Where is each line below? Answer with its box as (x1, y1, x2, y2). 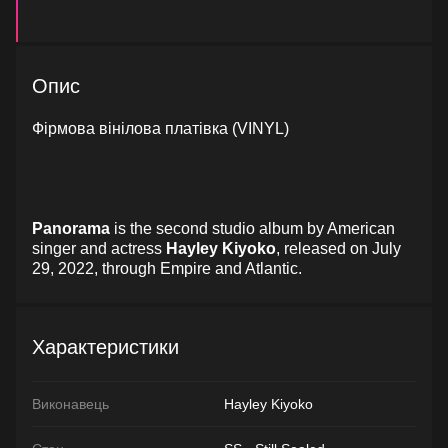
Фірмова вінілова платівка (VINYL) (32, 120, 289, 137)
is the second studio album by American (110, 220, 395, 237)
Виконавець (32, 395, 109, 412)
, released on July (276, 240, 401, 257)
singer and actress (32, 240, 166, 257)
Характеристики (32, 336, 179, 358)
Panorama (32, 220, 110, 237)
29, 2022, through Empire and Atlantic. (32, 260, 302, 277)
